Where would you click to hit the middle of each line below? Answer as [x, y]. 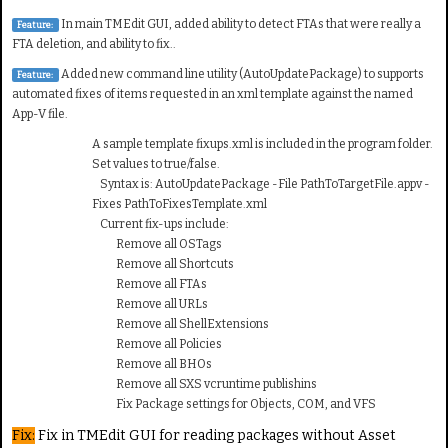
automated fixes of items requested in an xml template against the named [212, 93]
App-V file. [40, 113]
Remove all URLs [150, 303]
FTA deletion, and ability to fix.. [94, 43]
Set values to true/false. [156, 163]
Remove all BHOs [152, 363]
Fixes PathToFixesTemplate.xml [179, 203]
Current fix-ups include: [160, 223]
